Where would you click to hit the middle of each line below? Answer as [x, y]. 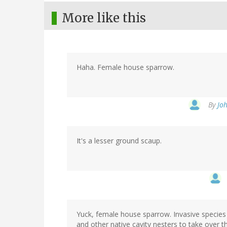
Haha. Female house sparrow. [125, 67]
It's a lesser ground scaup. [119, 141]
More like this [104, 18]
